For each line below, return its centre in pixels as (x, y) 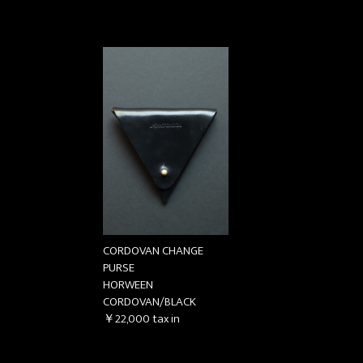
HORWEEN (128, 284)
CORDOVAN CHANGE (153, 250)
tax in (166, 318)
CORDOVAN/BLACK (149, 301)
